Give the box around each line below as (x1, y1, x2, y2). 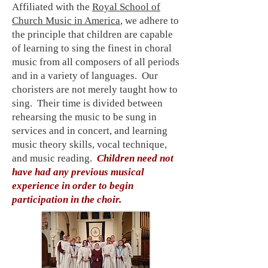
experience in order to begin (12, 180, 133, 191)
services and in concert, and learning (12, 125, 167, 136)
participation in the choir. (12, 194, 126, 205)
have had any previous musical (12, 166, 144, 178)
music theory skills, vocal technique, (12, 139, 167, 150)
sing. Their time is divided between (12, 98, 163, 109)
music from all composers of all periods (12, 56, 179, 68)
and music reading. (12, 153, 95, 164)
